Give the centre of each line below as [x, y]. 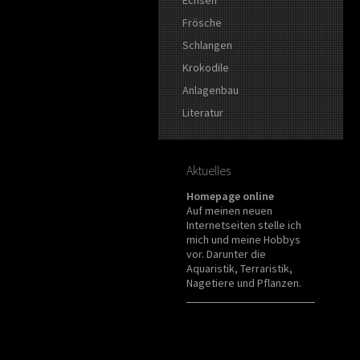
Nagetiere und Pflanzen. [244, 282]
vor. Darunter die [226, 254]
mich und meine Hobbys [243, 239]
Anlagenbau [211, 90]
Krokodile [206, 67]
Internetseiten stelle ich [244, 225]
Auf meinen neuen [229, 210]
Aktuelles [209, 170]
